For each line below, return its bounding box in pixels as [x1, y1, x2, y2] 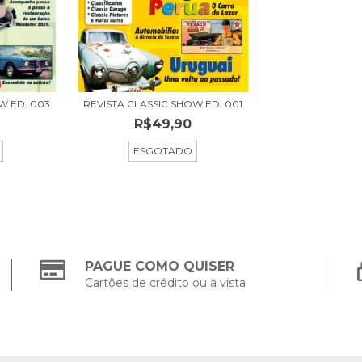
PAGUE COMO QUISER [85, 259, 235, 274]
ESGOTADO [133, 145, 193, 157]
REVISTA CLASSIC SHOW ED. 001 [83, 98, 243, 110]
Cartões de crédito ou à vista [85, 276, 246, 290]
